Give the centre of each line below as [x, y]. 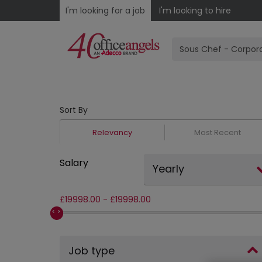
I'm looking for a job [105, 11]
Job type [92, 251]
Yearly [168, 169]
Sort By [74, 110]
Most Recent [218, 132]
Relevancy [112, 132]
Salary [74, 163]
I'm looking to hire [195, 11]
